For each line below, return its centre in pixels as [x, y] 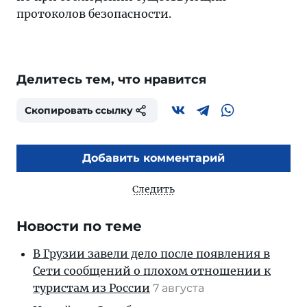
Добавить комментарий [153, 158]
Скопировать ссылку [79, 110]
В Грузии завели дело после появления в [151, 254]
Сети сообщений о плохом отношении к [152, 271]
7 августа [180, 288]
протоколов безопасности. [94, 14]
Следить [153, 189]
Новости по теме [79, 226]
